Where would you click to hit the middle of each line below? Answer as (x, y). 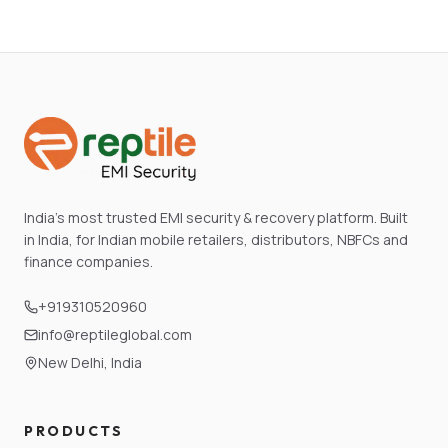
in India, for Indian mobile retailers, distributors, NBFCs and (216, 239)
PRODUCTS (74, 431)
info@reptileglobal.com (115, 334)
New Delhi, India (90, 362)
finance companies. (88, 261)
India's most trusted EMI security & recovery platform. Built (216, 217)
